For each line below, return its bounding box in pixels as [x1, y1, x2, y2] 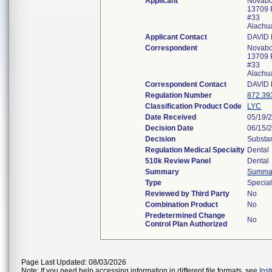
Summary [145, 168, 180, 176]
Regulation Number [145, 91, 212, 100]
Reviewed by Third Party [145, 189, 230, 198]
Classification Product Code [145, 102, 242, 110]
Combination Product [145, 200, 219, 209]
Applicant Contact [145, 33, 208, 41]
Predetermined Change [145, 211, 226, 220]
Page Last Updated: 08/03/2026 [21, 258, 126, 267]
